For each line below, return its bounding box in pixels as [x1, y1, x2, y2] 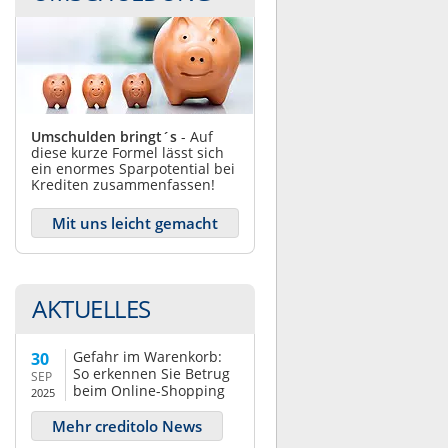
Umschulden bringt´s [31, 127, 177, 146]
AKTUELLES [32, 292, 151, 325]
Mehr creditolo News [52, 416, 202, 436]
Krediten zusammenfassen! [31, 175, 215, 194]
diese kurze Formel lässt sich [31, 143, 224, 162]
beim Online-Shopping [73, 381, 225, 400]
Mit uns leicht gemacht [52, 213, 218, 233]
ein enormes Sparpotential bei [31, 159, 235, 178]
